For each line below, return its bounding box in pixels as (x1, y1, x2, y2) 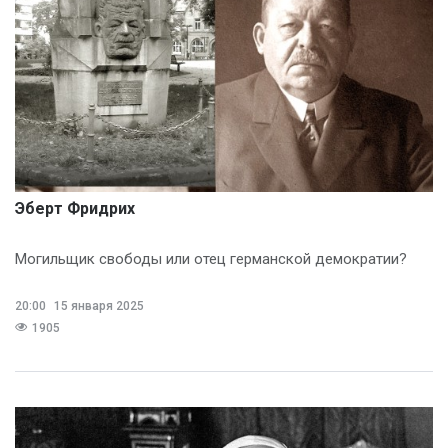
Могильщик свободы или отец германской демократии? (15, 249, 407, 268)
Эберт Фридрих (15, 198, 135, 218)
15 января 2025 (51, 298, 144, 313)
